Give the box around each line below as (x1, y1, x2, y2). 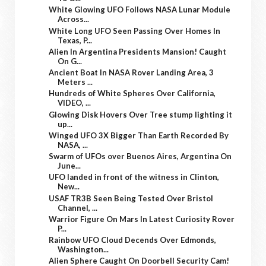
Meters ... (58, 77, 93, 87)
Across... (58, 14, 90, 24)
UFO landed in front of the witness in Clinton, (49, 172, 220, 182)
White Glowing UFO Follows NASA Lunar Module (49, 5, 231, 15)
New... (58, 182, 80, 192)
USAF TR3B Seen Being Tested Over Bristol (49, 193, 214, 203)
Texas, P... (58, 35, 93, 45)
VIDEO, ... (58, 98, 91, 108)
